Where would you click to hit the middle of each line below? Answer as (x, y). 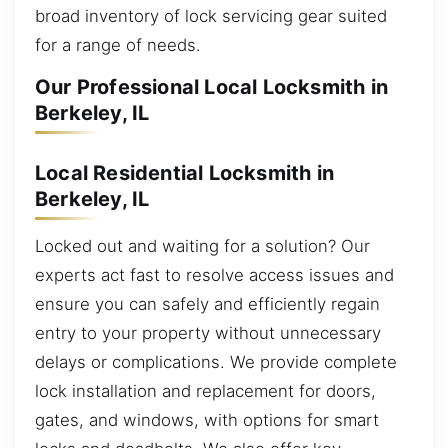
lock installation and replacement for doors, (205, 391)
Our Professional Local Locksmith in (212, 87)
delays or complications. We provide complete (216, 362)
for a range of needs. (118, 44)
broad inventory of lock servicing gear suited (211, 15)
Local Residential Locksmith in (184, 172)
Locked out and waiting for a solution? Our (202, 246)
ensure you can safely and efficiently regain (207, 304)
